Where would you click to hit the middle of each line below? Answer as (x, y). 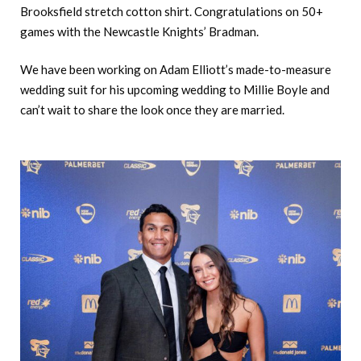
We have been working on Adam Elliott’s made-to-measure (176, 70)
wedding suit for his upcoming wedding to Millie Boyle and (175, 90)
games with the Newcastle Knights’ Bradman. (139, 31)
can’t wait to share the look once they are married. (152, 110)
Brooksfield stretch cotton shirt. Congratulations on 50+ (172, 11)
